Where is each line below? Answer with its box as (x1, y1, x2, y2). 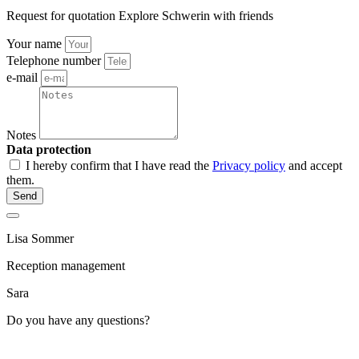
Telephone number (6, 53, 104, 67)
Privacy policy (212, 158, 285, 172)
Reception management (6, 258, 125, 272)
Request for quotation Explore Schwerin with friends (6, 8, 273, 22)
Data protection (6, 142, 91, 156)
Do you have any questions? (6, 313, 150, 327)
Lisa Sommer (6, 231, 74, 245)
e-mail (6, 70, 41, 84)
